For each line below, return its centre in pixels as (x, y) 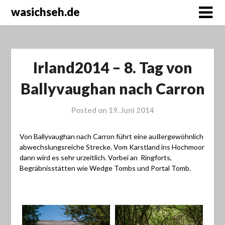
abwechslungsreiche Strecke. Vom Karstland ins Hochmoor (112, 147)
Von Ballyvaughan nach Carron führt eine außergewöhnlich (111, 137)
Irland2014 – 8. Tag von (113, 68)
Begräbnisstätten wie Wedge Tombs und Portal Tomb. (105, 168)
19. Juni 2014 (131, 110)
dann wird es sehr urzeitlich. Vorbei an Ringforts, (95, 158)
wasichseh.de (46, 12)
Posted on (90, 110)
